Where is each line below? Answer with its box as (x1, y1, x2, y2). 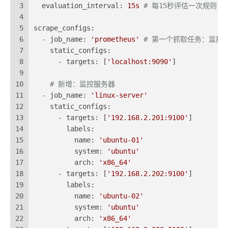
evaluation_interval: (42, 2, 123, 10)
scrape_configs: (34, 24, 95, 33)
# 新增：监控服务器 (50, 80, 115, 89)
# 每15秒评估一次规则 (144, 2, 217, 10)
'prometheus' (91, 35, 139, 44)
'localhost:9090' (107, 58, 172, 66)
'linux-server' (91, 91, 148, 100)
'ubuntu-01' (99, 136, 144, 145)
